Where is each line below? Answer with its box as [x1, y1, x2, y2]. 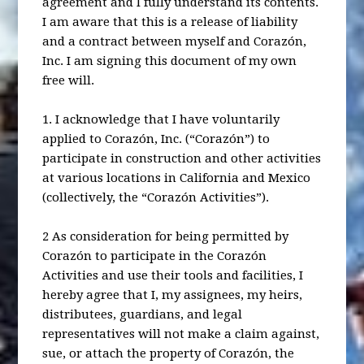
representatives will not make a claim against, [42, 326, 320, 341]
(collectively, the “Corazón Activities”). [42, 189, 270, 205]
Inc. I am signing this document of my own [42, 53, 297, 68]
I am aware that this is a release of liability [42, 14, 298, 29]
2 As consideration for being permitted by [42, 228, 289, 244]
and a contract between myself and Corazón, [42, 33, 307, 49]
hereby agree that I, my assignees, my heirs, [42, 287, 303, 302]
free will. [42, 72, 95, 88]
